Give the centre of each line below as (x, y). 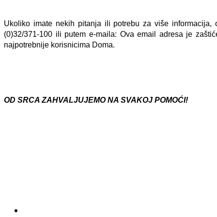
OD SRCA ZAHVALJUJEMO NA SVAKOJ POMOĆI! (96, 100)
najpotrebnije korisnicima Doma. (59, 45)
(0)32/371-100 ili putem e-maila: (62, 34)
